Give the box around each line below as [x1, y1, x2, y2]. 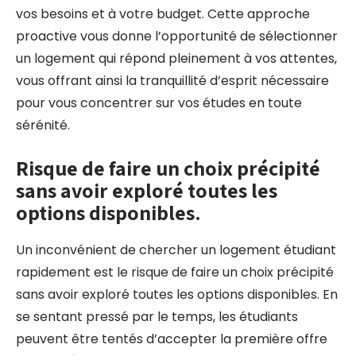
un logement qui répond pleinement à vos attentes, [16, 49, 337, 68]
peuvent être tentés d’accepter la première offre [16, 330, 327, 348]
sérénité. [16, 116, 70, 134]
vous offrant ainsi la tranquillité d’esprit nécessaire [16, 72, 329, 90]
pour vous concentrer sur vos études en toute [16, 94, 302, 112]
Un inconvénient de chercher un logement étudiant [16, 241, 336, 259]
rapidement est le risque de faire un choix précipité [16, 263, 334, 281]
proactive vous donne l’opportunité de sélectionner [16, 27, 338, 45]
